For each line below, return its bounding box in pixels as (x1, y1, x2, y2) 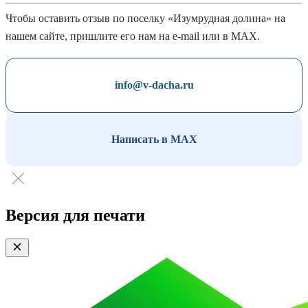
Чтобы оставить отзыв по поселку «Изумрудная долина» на (5, 12, 285, 24)
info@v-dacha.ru (114, 78, 194, 91)
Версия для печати (5, 206, 145, 225)
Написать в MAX (111, 133, 197, 145)
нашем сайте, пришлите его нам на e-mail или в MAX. (5, 30, 260, 42)
